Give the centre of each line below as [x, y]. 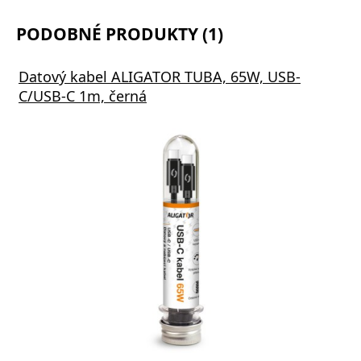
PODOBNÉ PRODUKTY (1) [120, 33]
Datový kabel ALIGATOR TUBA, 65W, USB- [160, 76]
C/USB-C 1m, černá [83, 95]
